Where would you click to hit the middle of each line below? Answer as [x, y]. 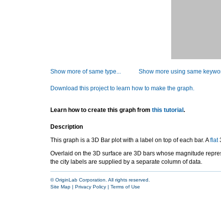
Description [67, 127]
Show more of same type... [86, 72]
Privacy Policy [91, 187]
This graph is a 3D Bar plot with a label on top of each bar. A [130, 140]
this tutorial [168, 110]
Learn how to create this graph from [101, 110]
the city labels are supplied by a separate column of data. [126, 162]
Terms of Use [125, 187]
